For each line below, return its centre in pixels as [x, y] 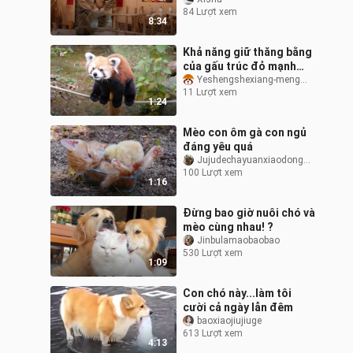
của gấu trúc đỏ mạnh [240, 67]
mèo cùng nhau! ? [228, 227]
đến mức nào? [220, 81]
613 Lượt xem [213, 334]
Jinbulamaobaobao [238, 241]
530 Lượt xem [213, 253]
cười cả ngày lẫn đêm [238, 308]
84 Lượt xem [210, 12]
